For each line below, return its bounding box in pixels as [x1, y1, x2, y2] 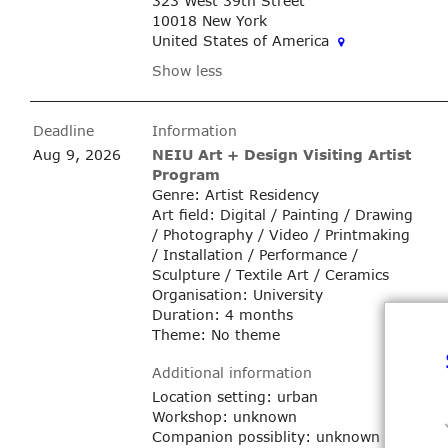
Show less [151, 60, 222, 80]
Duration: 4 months [151, 304, 293, 324]
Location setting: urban [151, 386, 318, 406]
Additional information [151, 362, 312, 382]
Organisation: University [151, 284, 323, 304]
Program [151, 164, 220, 184]
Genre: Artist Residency [151, 184, 319, 204]
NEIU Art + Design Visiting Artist [151, 144, 411, 164]
